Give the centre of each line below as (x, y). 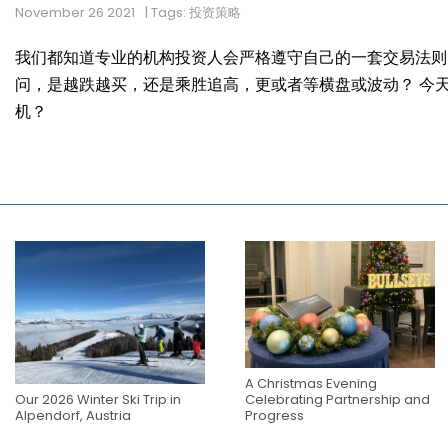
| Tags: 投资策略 (193, 13)
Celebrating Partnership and (337, 399)
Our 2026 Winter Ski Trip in (98, 399)
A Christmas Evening (311, 383)
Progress (274, 415)
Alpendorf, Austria (73, 415)
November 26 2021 (75, 13)
